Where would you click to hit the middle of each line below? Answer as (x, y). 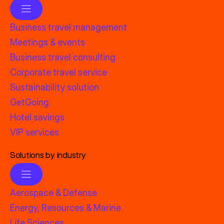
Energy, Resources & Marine (65, 207)
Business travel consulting (63, 57)
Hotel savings (37, 117)
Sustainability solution (54, 87)
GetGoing (29, 102)
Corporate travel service (58, 72)
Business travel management (68, 27)
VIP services (34, 132)
